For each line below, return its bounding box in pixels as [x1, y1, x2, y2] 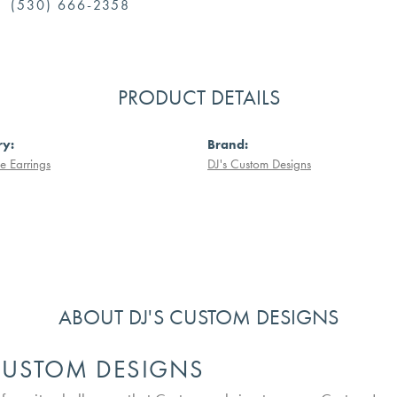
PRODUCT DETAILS [117, 82, 280, 111]
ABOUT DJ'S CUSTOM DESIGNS [58, 302, 339, 331]
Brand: [207, 136, 248, 152]
